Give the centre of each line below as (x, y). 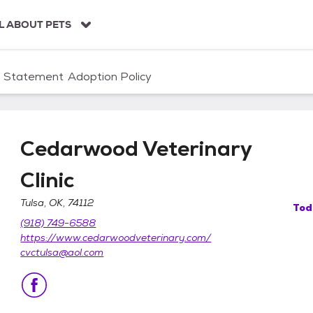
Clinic (48, 180)
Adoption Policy (110, 77)
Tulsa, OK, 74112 (57, 203)
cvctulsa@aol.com (62, 252)
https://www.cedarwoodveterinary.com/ (116, 238)
